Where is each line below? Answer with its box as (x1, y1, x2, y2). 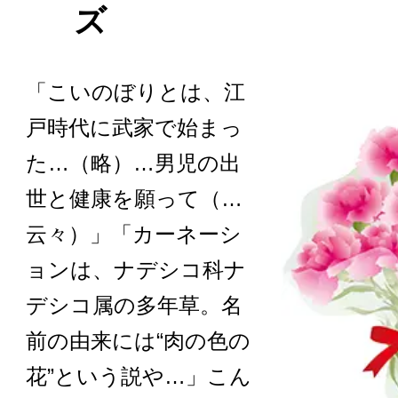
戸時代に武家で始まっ (26, 115, 243, 139)
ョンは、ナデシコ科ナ (26, 257, 247, 282)
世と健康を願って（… (26, 186, 243, 211)
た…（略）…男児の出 (26, 150, 242, 175)
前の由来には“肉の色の (26, 328, 251, 353)
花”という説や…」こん (26, 363, 252, 388)
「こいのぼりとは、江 (26, 79, 246, 104)
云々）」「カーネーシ (26, 221, 243, 246)
